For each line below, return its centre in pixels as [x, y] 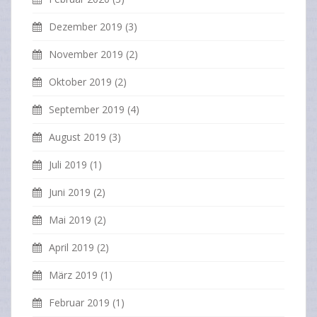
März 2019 [73, 275]
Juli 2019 [68, 165]
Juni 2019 [70, 192]
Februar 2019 [79, 303]
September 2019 [87, 110]
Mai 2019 [70, 220]
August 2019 [77, 137]
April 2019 [71, 248]
